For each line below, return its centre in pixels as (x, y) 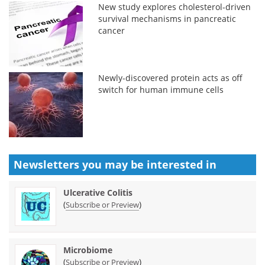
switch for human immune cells (161, 89)
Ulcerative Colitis (98, 192)
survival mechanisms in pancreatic (167, 18)
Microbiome (88, 250)
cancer (112, 30)
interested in (182, 164)
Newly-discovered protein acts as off (171, 77)
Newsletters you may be (80, 164)
